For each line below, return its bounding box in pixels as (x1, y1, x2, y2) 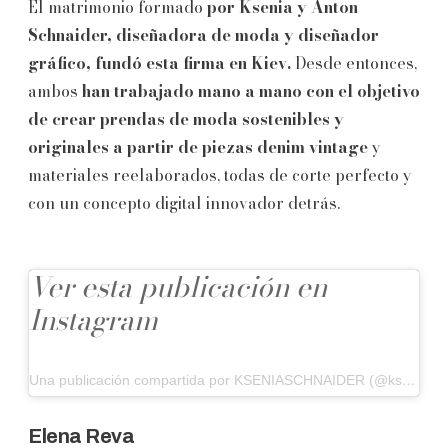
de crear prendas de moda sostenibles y (28, 106, 344, 131)
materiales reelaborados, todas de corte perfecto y (28, 162, 412, 187)
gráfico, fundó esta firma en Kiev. (28, 50, 291, 75)
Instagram (29, 297, 158, 341)
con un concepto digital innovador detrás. (28, 190, 340, 215)
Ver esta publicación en (29, 264, 327, 308)
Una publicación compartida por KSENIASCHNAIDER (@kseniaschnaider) (402, 371, 416, 388)
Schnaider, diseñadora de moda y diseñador (28, 22, 379, 47)
